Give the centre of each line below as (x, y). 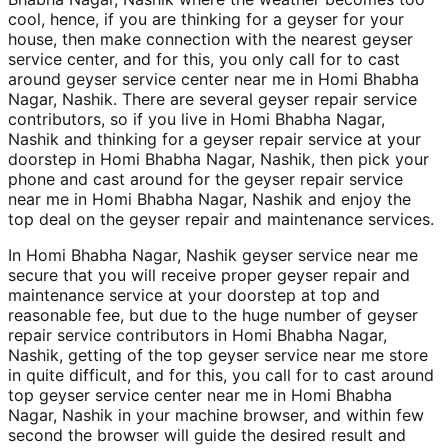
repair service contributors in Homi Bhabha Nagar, (197, 334)
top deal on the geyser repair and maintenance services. (221, 218)
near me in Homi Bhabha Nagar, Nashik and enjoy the (209, 198)
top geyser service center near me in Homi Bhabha (200, 394)
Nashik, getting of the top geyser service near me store (218, 354)
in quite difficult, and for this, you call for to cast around (221, 374)
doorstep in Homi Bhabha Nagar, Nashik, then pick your (218, 158)
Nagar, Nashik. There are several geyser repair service (212, 98)
